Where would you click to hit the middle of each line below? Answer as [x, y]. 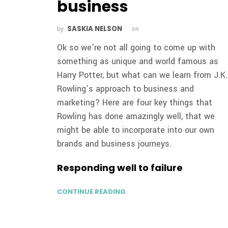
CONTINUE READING [92, 191]
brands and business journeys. [115, 144]
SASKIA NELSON [95, 28]
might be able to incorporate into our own [136, 130]
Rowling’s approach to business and [126, 89]
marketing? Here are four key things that [135, 102]
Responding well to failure [120, 167]
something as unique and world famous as [138, 61]
